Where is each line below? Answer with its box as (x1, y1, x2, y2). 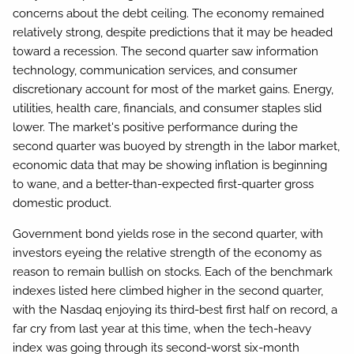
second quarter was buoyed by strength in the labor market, (13, 139, 341, 154)
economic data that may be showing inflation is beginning (13, 158, 328, 173)
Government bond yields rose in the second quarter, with (13, 227, 324, 242)
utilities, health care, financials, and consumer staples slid (13, 101, 322, 116)
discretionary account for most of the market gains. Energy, (13, 82, 334, 97)
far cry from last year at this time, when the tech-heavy (13, 322, 312, 337)
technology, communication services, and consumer (13, 63, 298, 78)
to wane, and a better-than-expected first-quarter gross (13, 177, 314, 192)
